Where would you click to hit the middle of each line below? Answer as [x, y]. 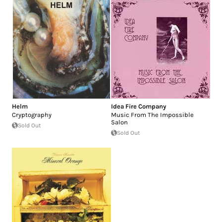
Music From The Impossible [152, 114]
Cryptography [32, 114]
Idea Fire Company [139, 106]
